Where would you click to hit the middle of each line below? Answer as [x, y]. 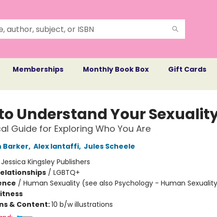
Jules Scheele [109, 146]
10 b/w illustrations [82, 204]
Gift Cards [187, 69]
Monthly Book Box [116, 69]
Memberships [38, 69]
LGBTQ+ [66, 172]
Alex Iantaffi [56, 146]
